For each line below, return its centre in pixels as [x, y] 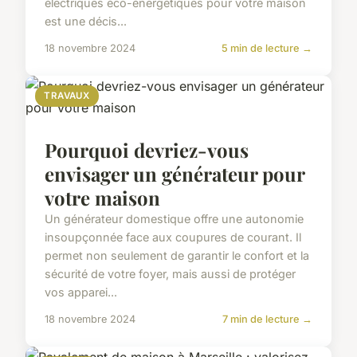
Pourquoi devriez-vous [147, 150]
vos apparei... [81, 292]
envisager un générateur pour [175, 174]
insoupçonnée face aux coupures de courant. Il [173, 237]
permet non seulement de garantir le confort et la [177, 256]
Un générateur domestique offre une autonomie [174, 219]
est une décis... [86, 22]
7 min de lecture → [267, 320]
